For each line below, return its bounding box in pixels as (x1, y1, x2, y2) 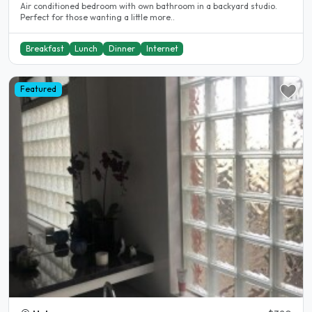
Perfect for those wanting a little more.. (20, 12, 175, 23)
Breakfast (25, 43, 64, 54)
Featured (19, 84, 56, 95)
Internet (146, 43, 178, 54)
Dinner (108, 43, 135, 54)
